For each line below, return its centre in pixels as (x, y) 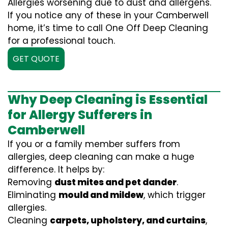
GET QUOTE (36, 59)
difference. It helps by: (56, 169)
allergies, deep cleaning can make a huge (101, 157)
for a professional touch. (61, 41)
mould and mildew (101, 195)
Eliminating (33, 195)
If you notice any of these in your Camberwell (108, 15)
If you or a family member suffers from (94, 144)
